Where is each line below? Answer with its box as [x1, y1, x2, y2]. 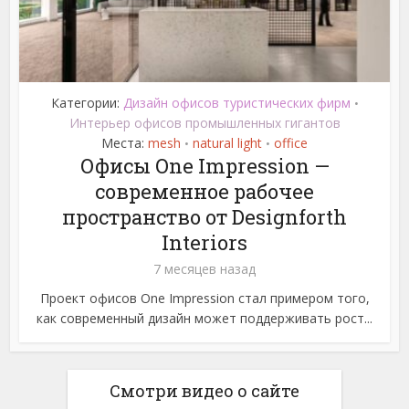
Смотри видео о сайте [110, 380, 299, 403]
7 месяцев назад [153, 260, 256, 278]
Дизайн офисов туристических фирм [122, 94, 351, 112]
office [274, 134, 308, 152]
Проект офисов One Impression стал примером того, [39, 289, 370, 308]
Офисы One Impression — [79, 152, 330, 180]
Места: [101, 134, 148, 152]
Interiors [162, 229, 247, 257]
